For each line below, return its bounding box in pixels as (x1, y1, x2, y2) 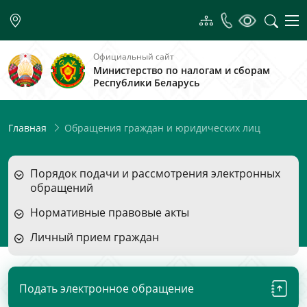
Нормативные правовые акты (30, 205, 189, 220)
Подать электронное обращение (19, 280, 194, 296)
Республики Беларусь (93, 76, 199, 89)
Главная (8, 121, 47, 134)
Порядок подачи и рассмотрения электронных (30, 166, 280, 181)
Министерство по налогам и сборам (93, 64, 270, 77)
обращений (30, 180, 93, 195)
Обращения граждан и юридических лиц (62, 121, 260, 134)
